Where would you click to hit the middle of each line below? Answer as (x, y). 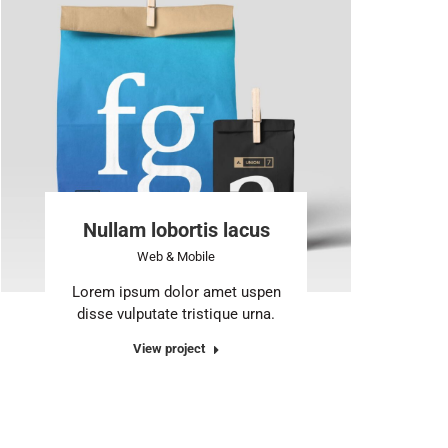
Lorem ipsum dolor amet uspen (176, 291)
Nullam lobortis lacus (176, 229)
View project (168, 348)
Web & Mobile (176, 256)
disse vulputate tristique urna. (176, 313)
